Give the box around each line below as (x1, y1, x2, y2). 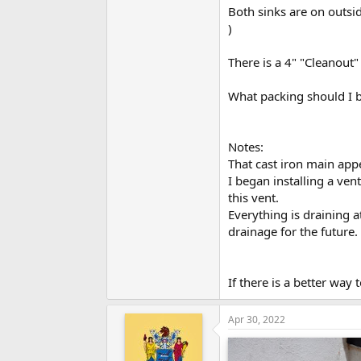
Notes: (228, 139, 263, 156)
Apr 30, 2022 (228, 313, 285, 327)
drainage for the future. (228, 223, 358, 240)
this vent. (228, 189, 279, 206)
